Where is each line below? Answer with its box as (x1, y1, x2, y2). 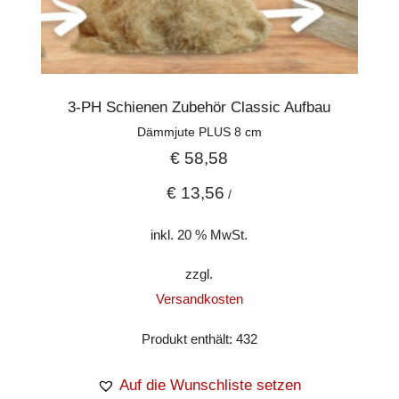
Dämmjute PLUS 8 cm (136, 125, 262, 140)
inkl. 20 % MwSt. (151, 226, 248, 242)
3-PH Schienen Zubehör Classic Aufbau (68, 99, 331, 117)
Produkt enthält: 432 (141, 331, 257, 347)
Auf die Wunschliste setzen (119, 377, 302, 395)
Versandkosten (155, 291, 243, 307)
